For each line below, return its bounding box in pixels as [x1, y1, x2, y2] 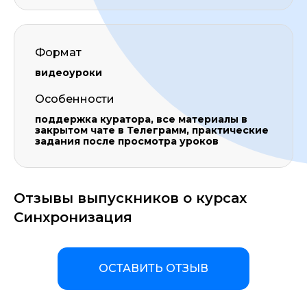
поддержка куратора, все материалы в [35, 113, 247, 125]
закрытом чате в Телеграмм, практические [35, 124, 269, 136]
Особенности [35, 93, 114, 106]
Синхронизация [14, 209, 132, 225]
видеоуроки [35, 66, 102, 79]
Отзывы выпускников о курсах [14, 190, 247, 206]
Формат [35, 46, 82, 59]
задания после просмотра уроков [35, 135, 219, 147]
